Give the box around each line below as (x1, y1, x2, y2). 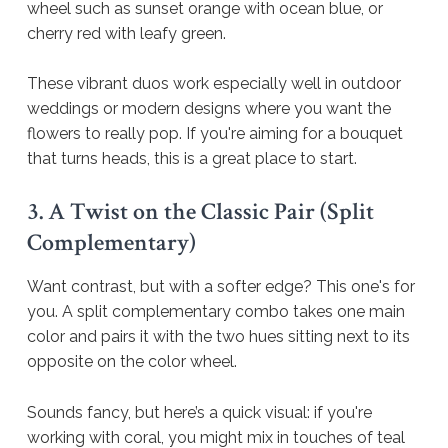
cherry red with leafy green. (27, 23, 226, 43)
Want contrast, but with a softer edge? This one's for (27, 276, 415, 296)
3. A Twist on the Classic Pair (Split (27, 195, 374, 228)
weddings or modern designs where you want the (27, 99, 391, 119)
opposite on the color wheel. (27, 351, 241, 371)
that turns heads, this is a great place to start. (27, 149, 357, 169)
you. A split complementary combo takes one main (27, 301, 405, 321)
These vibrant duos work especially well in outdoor (27, 74, 401, 94)
